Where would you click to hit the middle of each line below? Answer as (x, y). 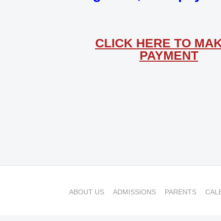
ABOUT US (87, 192)
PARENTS (181, 192)
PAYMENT (169, 55)
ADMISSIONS (134, 192)
